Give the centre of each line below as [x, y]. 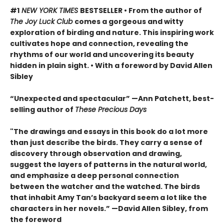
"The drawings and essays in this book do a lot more [109, 131]
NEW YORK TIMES [50, 10]
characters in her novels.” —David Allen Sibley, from [109, 208]
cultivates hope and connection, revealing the [99, 43]
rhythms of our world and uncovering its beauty [102, 54]
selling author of [42, 109]
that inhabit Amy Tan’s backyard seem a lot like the [108, 197]
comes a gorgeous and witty [129, 21]
